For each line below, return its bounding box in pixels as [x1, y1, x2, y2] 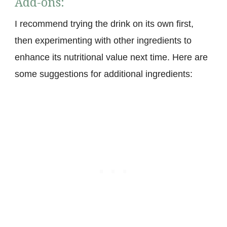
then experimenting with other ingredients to [15, 35, 192, 46]
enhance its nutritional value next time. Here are [15, 52, 208, 62]
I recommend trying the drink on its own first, [15, 18, 194, 29]
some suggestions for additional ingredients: [15, 68, 193, 79]
